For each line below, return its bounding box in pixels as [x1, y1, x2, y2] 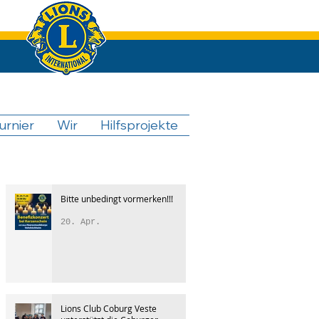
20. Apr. [61, 217, 100, 227]
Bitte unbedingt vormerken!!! [61, 193, 173, 204]
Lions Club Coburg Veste [61, 303, 157, 314]
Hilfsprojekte [100, 117, 178, 133]
